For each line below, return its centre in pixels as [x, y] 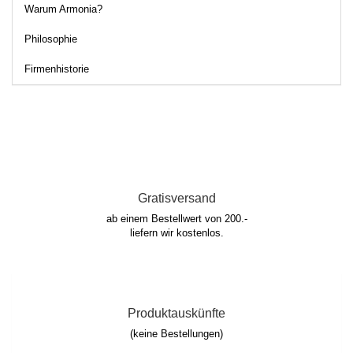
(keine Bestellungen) [176, 333]
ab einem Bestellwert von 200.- [176, 218]
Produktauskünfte [176, 313]
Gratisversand [176, 198]
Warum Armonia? [63, 9]
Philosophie [51, 39]
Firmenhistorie [57, 69]
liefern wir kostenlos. [176, 232]
